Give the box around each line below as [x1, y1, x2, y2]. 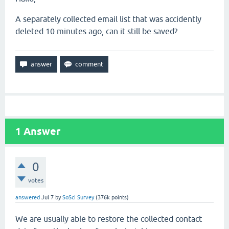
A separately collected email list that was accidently [15, 14, 201, 24]
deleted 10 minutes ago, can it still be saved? [15, 27, 177, 36]
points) [110, 194, 129, 200]
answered [15, 194, 40, 200]
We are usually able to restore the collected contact [15, 214, 202, 223]
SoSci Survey [62, 194, 94, 200]
